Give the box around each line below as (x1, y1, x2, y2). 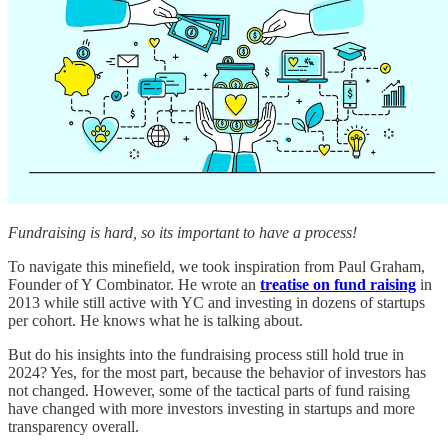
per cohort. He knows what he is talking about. (8, 311, 303, 329)
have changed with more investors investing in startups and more (8, 399, 415, 417)
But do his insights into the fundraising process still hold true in (8, 345, 404, 363)
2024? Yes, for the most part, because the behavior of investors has (8, 363, 426, 381)
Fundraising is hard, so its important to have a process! (8, 223, 357, 241)
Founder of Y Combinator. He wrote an (8, 275, 260, 293)
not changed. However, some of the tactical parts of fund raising (8, 381, 410, 399)
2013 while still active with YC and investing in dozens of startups (8, 293, 425, 311)
